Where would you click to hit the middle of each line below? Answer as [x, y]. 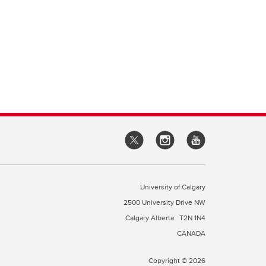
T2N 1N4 [192, 218]
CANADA [191, 233]
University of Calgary [173, 187]
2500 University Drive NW [164, 202]
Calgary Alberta [151, 218]
